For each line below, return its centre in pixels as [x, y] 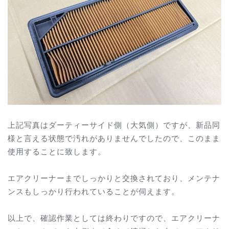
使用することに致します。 [57, 151]
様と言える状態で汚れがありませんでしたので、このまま [114, 138]
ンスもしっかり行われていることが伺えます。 [94, 191]
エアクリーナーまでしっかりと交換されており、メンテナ [114, 178]
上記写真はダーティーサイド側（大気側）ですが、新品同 [114, 124]
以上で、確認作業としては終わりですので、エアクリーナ [114, 218]
